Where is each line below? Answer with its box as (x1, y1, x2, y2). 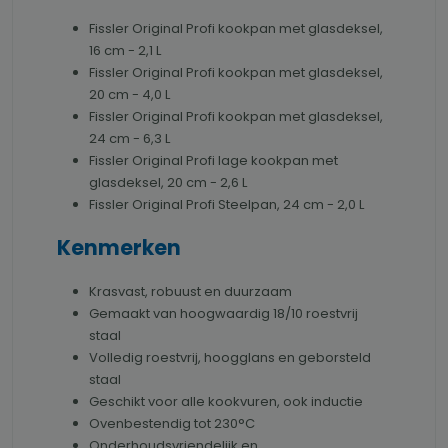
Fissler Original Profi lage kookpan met (89, 151, 338, 171)
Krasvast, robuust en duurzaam (89, 282, 292, 302)
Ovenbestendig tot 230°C (89, 414, 255, 434)
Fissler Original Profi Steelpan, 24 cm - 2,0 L (89, 195, 364, 215)
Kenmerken (57, 234, 181, 263)
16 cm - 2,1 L (89, 41, 161, 61)
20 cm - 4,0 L (89, 85, 170, 105)
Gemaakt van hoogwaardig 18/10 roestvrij (89, 304, 358, 324)
